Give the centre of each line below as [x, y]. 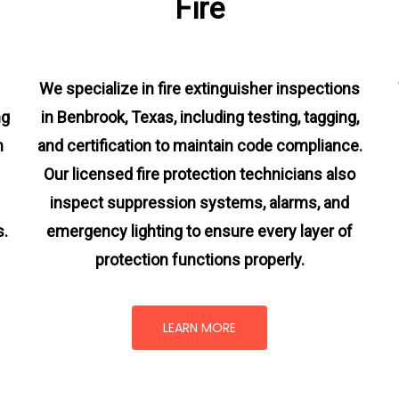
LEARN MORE [199, 328]
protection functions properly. [199, 259]
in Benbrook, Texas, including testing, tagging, [199, 117]
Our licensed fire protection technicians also [199, 174]
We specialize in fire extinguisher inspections [199, 88]
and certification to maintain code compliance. [199, 145]
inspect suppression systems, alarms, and [199, 202]
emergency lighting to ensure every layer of [199, 231]
